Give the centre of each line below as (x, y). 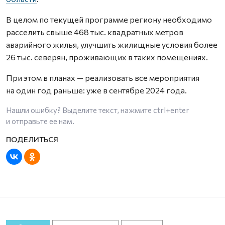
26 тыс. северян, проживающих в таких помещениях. (107, 57)
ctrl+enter (171, 110)
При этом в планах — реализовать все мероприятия (103, 78)
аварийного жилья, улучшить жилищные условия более (112, 44)
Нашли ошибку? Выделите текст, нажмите (80, 110)
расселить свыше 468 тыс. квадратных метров (95, 32)
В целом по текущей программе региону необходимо (109, 19)
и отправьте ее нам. (40, 121)
